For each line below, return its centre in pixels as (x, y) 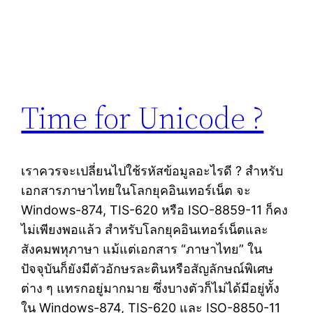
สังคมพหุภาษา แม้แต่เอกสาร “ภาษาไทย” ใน (142, 249)
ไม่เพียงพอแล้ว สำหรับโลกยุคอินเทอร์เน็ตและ (145, 230)
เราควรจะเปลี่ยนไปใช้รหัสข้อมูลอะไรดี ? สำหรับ (152, 171)
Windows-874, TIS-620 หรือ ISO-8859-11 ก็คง (155, 210)
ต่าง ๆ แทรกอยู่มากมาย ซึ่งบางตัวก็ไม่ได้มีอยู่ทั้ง (151, 289)
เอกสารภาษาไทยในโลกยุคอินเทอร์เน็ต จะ (136, 191)
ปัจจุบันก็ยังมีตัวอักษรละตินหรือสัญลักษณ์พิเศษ (147, 269)
